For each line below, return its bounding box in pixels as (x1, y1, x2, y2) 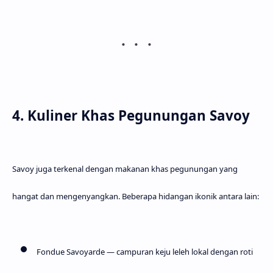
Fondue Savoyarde (37, 246, 105, 258)
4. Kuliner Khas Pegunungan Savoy (12, 105, 250, 125)
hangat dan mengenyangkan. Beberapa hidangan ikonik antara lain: (12, 190, 259, 202)
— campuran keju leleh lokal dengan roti (105, 246, 253, 258)
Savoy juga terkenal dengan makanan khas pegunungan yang (12, 163, 238, 174)
